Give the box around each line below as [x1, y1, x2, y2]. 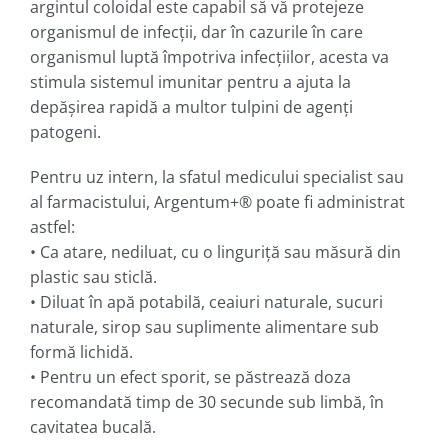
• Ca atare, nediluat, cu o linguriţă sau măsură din [29, 240, 401, 263]
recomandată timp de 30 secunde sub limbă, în [29, 390, 384, 413]
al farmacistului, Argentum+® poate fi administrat [29, 190, 405, 213]
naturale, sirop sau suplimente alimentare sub [29, 315, 379, 338]
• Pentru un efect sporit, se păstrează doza [29, 365, 351, 388]
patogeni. [29, 120, 101, 143]
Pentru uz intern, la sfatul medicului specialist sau [29, 165, 404, 188]
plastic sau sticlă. [29, 265, 157, 288]
